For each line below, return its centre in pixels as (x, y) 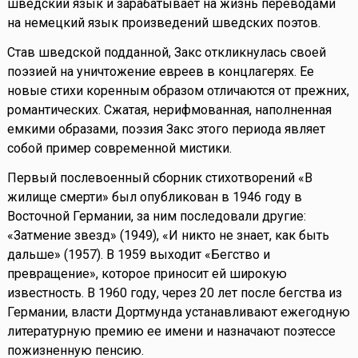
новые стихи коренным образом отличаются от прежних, (178, 91)
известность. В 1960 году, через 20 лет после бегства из (174, 293)
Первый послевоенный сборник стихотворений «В (159, 178)
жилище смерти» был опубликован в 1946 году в (154, 197)
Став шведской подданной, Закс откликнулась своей (166, 53)
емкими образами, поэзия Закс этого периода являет (166, 129)
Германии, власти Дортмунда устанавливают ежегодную (178, 312)
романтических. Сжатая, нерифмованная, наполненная (169, 110)
